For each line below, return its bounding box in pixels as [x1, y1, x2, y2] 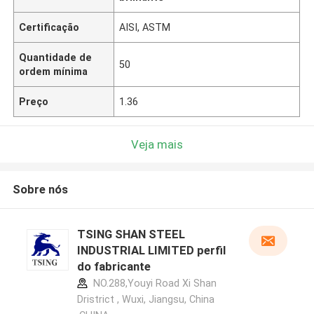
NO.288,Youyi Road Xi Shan [90, 278, 217, 289]
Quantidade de [19, 51, 93, 63]
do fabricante [76, 259, 151, 274]
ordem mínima [19, 65, 88, 77]
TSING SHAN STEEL [76, 227, 185, 242]
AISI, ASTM [119, 21, 171, 33]
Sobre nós [12, 182, 68, 197]
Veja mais [131, 137, 183, 151]
